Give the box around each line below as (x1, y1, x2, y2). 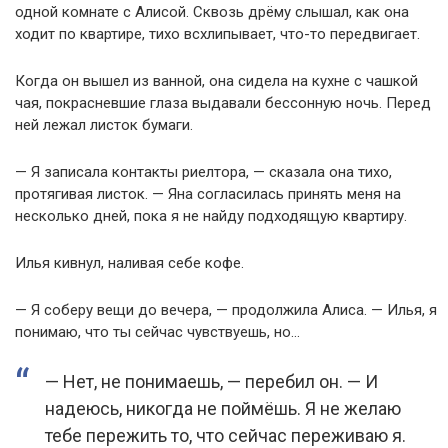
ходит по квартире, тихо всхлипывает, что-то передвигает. (15, 25, 420, 43)
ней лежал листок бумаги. (15, 116, 193, 134)
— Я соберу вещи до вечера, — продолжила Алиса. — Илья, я (15, 301, 437, 319)
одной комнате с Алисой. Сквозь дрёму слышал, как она (15, 3, 409, 21)
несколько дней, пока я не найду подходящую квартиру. (15, 207, 407, 225)
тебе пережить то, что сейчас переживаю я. (45, 425, 406, 446)
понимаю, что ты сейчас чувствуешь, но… (15, 323, 300, 341)
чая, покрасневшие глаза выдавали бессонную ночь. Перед (15, 94, 431, 112)
